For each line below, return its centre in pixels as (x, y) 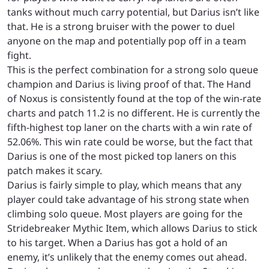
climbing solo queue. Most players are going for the (125, 213)
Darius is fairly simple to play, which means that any (124, 185)
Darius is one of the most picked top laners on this (122, 156)
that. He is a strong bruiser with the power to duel (121, 26)
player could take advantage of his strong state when (128, 199)
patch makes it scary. (56, 170)
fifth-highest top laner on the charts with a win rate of (130, 127)
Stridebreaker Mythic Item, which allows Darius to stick (132, 228)
